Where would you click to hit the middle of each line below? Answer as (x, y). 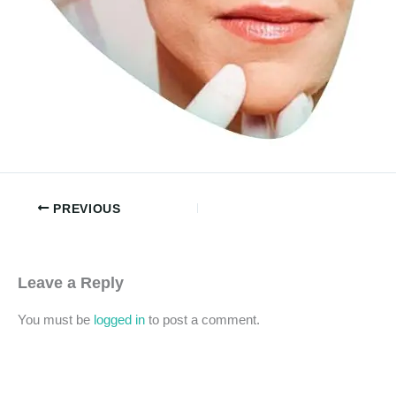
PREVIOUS (85, 209)
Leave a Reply (71, 282)
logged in (119, 320)
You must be (56, 320)
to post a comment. (202, 320)
